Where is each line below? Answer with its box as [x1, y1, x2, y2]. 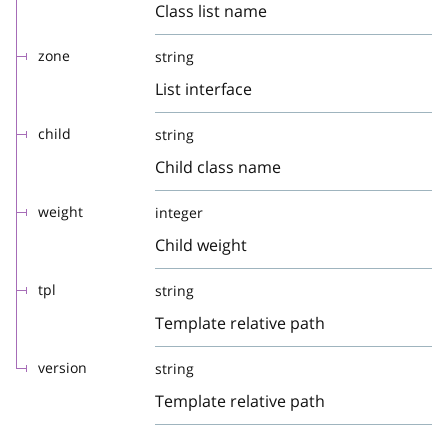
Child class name [155, 156, 281, 178]
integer [155, 203, 203, 222]
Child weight [155, 234, 247, 256]
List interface [155, 78, 252, 100]
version [38, 358, 87, 377]
